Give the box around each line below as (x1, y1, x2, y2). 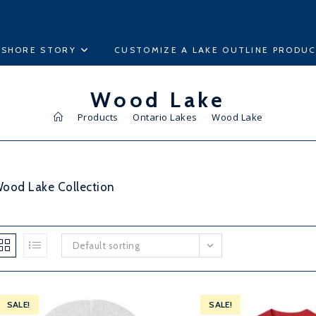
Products (77, 111, 119, 123)
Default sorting (72, 240, 140, 251)
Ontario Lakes (133, 111, 197, 123)
